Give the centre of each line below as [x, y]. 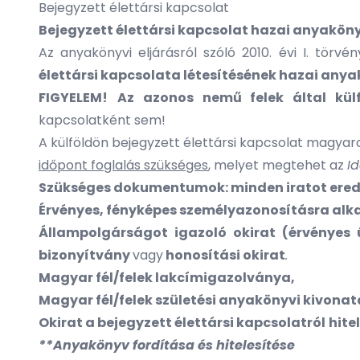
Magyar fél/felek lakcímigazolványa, [167, 278]
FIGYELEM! [73, 98]
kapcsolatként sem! [102, 120]
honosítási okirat [224, 255]
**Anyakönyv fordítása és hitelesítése [167, 345]
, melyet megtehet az [278, 165]
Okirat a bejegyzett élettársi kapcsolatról [182, 323]
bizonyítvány [86, 255]
